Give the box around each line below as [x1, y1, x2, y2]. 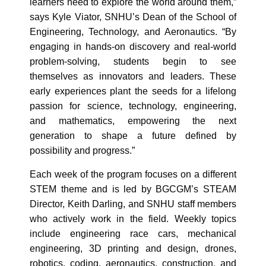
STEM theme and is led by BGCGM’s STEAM [30, 183, 236, 194]
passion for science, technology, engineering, [30, 101, 236, 112]
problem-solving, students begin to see [30, 56, 236, 67]
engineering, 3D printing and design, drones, [30, 243, 236, 254]
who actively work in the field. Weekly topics [30, 213, 236, 224]
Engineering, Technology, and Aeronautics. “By [30, 27, 236, 37]
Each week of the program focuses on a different [30, 169, 236, 179]
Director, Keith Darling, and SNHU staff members [30, 198, 236, 209]
